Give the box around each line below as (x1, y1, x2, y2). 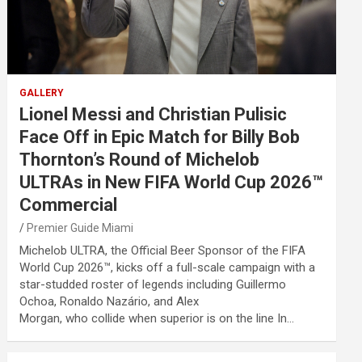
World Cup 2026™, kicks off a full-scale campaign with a (19, 260, 316, 275)
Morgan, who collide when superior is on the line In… (19, 311, 295, 326)
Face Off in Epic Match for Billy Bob (19, 127, 301, 147)
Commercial (19, 195, 118, 215)
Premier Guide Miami (27, 221, 134, 234)
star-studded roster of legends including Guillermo (19, 277, 287, 292)
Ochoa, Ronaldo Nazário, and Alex (19, 294, 200, 309)
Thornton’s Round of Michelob (19, 149, 260, 170)
